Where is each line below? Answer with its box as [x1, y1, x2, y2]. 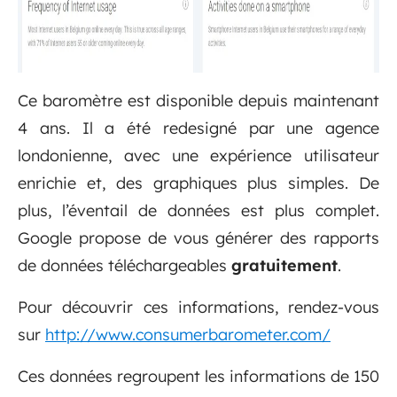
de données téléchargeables [18, 255, 231, 276]
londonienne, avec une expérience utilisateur [18, 145, 379, 167]
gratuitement [231, 255, 338, 276]
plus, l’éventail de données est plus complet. [18, 200, 379, 222]
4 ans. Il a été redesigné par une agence [18, 118, 379, 139]
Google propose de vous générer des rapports [18, 228, 379, 249]
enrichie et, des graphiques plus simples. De [18, 173, 379, 194]
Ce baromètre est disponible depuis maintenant [18, 90, 379, 112]
